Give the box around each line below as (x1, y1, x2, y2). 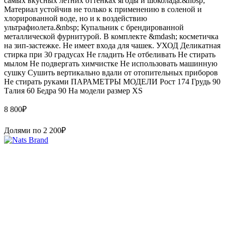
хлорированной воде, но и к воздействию (4, 14, 147, 23)
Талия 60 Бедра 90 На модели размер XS (4, 86, 143, 95)
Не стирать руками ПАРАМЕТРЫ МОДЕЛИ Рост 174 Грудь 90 (4, 77, 220, 86)
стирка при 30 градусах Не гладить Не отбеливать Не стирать (4, 50, 215, 59)
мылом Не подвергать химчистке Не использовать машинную (4, 59, 217, 68)
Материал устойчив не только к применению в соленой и (4, 5, 202, 14)
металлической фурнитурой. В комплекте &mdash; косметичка (4, 32, 218, 41)
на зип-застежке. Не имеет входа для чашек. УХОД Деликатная (4, 41, 220, 50)
